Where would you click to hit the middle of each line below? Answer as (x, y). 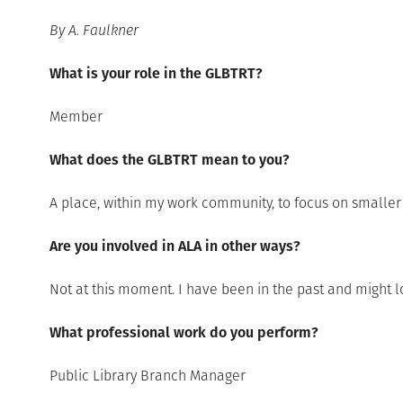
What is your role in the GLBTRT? (156, 73)
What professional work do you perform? (184, 332)
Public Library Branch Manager (147, 375)
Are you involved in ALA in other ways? (175, 246)
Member (76, 116)
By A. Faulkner (94, 30)
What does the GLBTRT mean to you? (169, 159)
